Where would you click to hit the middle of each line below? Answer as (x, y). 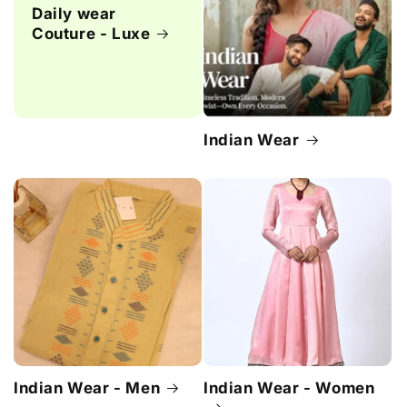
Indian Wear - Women (289, 387)
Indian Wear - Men (87, 387)
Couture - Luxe (91, 34)
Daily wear (74, 14)
